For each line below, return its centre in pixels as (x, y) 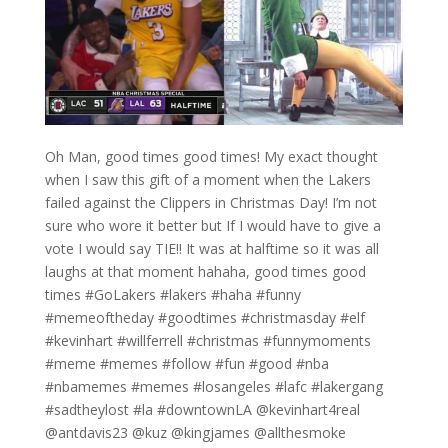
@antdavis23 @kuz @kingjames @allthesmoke (195, 433)
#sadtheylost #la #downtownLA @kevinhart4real (202, 410)
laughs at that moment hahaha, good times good (205, 272)
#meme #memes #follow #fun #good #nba (186, 364)
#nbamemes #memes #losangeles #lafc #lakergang (213, 387)
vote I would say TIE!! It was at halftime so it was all (211, 249)
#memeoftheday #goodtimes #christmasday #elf (204, 318)
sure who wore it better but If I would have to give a (212, 226)
